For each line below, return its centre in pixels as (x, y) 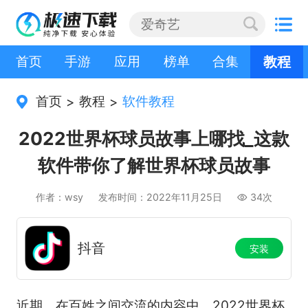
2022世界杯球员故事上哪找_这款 (154, 138)
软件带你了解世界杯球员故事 (154, 165)
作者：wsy (61, 197)
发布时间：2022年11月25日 (161, 197)
